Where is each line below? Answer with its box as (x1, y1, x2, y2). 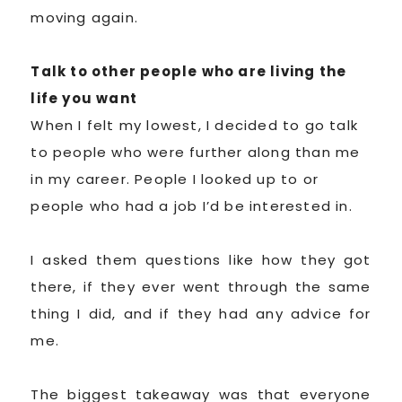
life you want (31, 88, 137, 108)
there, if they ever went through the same (31, 276, 371, 296)
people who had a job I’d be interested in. (31, 196, 353, 215)
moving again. (31, 7, 138, 27)
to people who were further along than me (31, 142, 361, 162)
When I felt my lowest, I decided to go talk (31, 115, 358, 135)
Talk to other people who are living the (31, 61, 347, 81)
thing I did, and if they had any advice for (31, 303, 371, 323)
